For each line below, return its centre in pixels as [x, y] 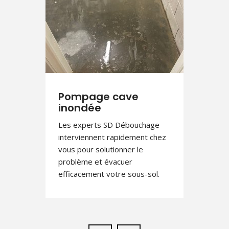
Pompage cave [98, 97]
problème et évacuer [95, 162]
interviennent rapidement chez [112, 137]
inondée [80, 108]
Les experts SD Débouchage [109, 125]
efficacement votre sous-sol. [109, 174]
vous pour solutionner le [101, 150]
